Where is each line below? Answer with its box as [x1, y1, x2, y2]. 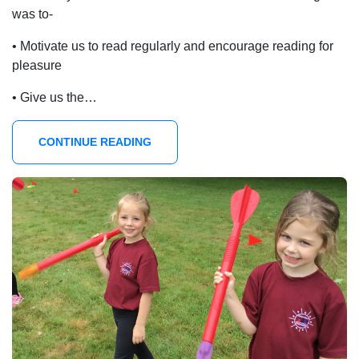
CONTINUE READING [38, 135, 151, 149]
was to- [12, 7, 53, 22]
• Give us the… [12, 91, 97, 105]
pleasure [12, 58, 62, 73]
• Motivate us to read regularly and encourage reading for [12, 39, 333, 54]
